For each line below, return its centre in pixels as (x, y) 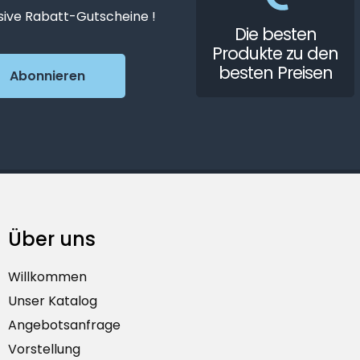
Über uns (51, 239)
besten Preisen (275, 72)
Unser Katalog (52, 301)
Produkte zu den (276, 53)
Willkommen (47, 276)
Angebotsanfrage (64, 325)
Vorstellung (44, 349)
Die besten (275, 34)
